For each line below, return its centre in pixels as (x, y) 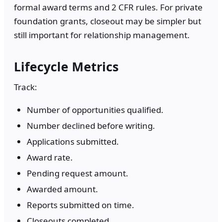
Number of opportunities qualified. (95, 110)
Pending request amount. (78, 173)
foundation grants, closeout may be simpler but (108, 21)
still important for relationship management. (102, 35)
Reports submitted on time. (81, 205)
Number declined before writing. (91, 125)
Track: (26, 87)
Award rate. (50, 157)
